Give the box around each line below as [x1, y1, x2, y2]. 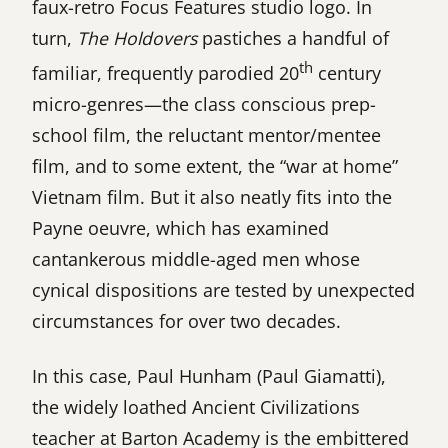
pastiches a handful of [197, 25, 389, 50]
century [313, 60, 381, 85]
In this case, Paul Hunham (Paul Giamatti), [32, 363, 386, 388]
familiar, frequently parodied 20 [32, 60, 299, 85]
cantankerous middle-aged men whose [32, 246, 360, 271]
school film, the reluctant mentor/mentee [32, 122, 381, 147]
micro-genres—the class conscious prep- [32, 91, 376, 116]
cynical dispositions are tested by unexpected [32, 277, 415, 302]
